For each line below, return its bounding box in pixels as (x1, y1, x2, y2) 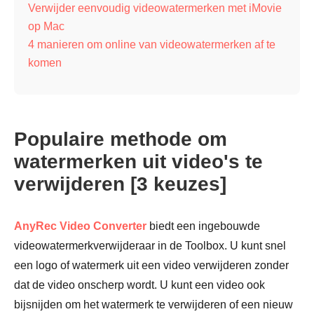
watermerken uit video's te (14, 151, 263, 172)
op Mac (28, 20, 64, 32)
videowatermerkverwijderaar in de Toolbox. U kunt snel (14, 240, 286, 252)
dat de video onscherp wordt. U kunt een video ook (14, 279, 265, 291)
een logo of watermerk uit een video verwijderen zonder (14, 259, 289, 271)
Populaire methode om (14, 128, 227, 150)
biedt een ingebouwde (146, 220, 260, 232)
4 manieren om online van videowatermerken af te (28, 39, 275, 50)
